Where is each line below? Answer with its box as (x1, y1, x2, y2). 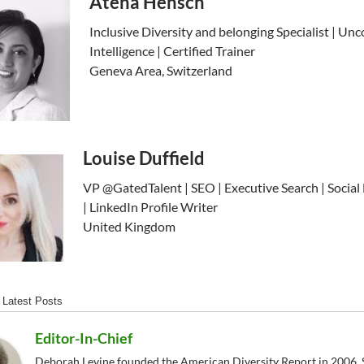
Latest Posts (2, 295, 63, 308)
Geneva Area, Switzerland (89, 63, 232, 79)
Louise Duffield (83, 147, 205, 170)
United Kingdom (83, 219, 175, 235)
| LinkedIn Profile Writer (83, 199, 218, 215)
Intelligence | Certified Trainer (89, 43, 255, 59)
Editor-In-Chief (35, 329, 132, 348)
